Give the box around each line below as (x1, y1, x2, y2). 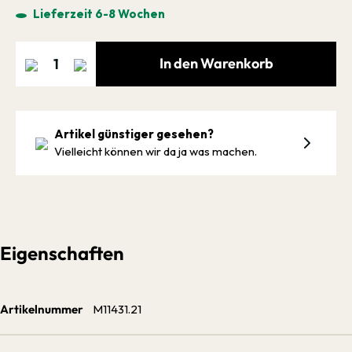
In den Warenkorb (159, 54, 273, 72)
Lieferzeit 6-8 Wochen (31, 6, 165, 21)
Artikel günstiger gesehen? (54, 126, 214, 141)
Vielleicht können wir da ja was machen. (54, 143, 257, 159)
